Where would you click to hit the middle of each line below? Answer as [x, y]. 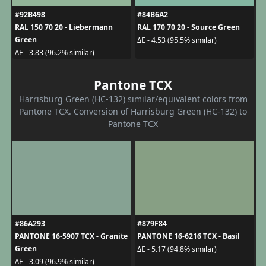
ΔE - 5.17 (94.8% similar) [177, 249]
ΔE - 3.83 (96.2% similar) [54, 52]
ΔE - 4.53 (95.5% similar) [177, 40]
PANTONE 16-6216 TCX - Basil [189, 236]
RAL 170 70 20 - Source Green [189, 27]
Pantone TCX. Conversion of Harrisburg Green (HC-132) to [133, 112]
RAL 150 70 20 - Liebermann [64, 27]
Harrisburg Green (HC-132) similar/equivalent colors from [133, 99]
